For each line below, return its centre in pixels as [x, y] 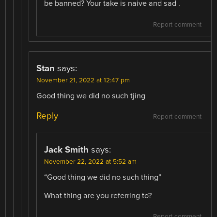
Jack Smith [67, 149]
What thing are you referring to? [98, 195]
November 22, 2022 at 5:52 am [91, 162]
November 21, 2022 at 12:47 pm [83, 80]
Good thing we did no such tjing [91, 96]
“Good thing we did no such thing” [103, 177]
